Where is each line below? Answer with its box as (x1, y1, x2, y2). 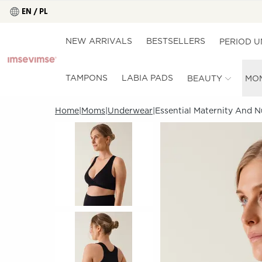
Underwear (108, 106, 153, 115)
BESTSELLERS (146, 36, 206, 46)
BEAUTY (187, 73, 223, 83)
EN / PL (22, 8, 49, 16)
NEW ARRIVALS (65, 36, 133, 46)
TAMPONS (65, 73, 108, 82)
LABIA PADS (122, 73, 174, 82)
